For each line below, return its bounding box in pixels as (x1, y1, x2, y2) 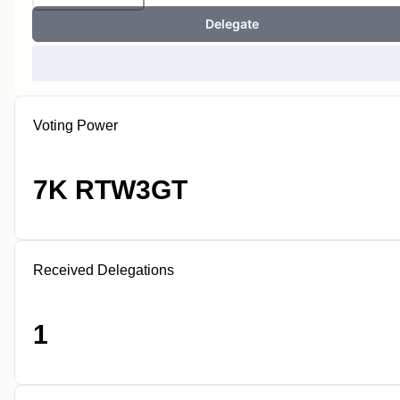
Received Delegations (33, 262, 174, 278)
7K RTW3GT (33, 175, 187, 204)
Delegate (205, 16, 259, 31)
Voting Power (33, 118, 118, 133)
